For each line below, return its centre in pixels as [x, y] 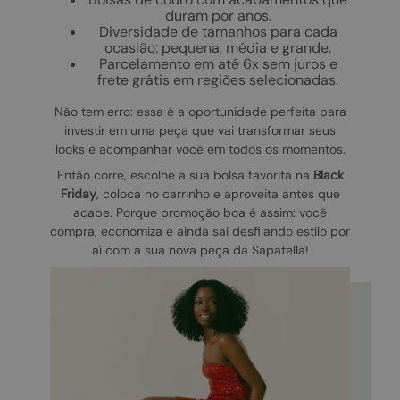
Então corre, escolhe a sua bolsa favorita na [185, 175]
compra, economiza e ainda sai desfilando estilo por [200, 232]
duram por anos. [218, 16]
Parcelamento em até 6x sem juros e [218, 64]
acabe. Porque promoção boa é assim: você [200, 213]
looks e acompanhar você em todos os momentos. [200, 150]
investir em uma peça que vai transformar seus [200, 131]
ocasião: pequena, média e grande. [218, 48]
